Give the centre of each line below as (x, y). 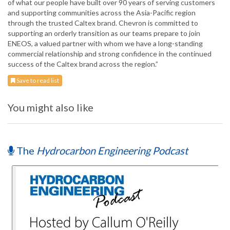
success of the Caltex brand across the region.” (83, 64)
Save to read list (37, 81)
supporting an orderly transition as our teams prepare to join (104, 33)
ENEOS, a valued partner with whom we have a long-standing (105, 44)
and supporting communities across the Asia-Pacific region (102, 13)
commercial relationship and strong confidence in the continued (110, 54)
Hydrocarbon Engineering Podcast (112, 151)
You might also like (51, 108)
